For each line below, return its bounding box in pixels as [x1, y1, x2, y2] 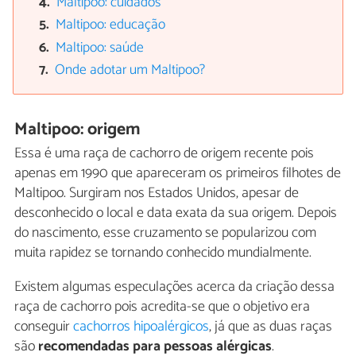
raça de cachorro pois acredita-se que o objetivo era [14, 295, 310, 319]
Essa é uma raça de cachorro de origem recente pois [14, 141, 314, 166]
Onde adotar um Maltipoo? [55, 59, 206, 83]
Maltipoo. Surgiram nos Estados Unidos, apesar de [14, 181, 299, 206]
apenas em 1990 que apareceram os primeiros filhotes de [14, 161, 341, 186]
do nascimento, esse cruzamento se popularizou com [14, 221, 316, 246]
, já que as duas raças [209, 315, 332, 339]
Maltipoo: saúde [56, 36, 145, 60]
